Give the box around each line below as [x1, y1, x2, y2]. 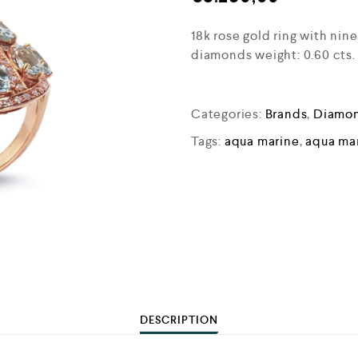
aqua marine [224, 132, 300, 149]
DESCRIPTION [140, 312, 218, 327]
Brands [265, 105, 308, 122]
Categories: [191, 105, 265, 122]
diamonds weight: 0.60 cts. [191, 46, 356, 63]
